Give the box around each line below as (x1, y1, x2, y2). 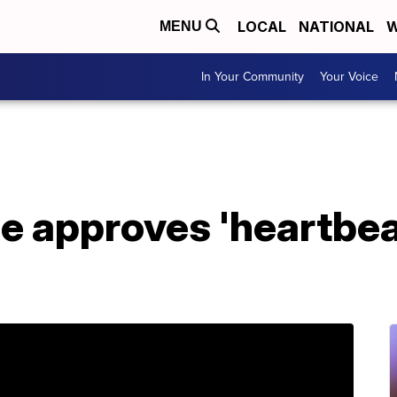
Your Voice (320, 67, 378, 86)
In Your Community (201, 67, 304, 86)
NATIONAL (299, 18, 374, 35)
